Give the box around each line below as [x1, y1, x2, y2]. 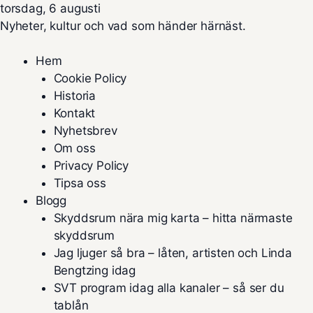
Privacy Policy [53, 159, 129, 173]
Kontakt [53, 106, 96, 120]
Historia [53, 89, 96, 103]
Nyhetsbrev [53, 124, 117, 138]
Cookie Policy [53, 71, 127, 85]
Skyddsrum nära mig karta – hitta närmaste [53, 211, 293, 225]
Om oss [53, 141, 96, 155]
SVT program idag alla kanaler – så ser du [53, 281, 284, 295]
